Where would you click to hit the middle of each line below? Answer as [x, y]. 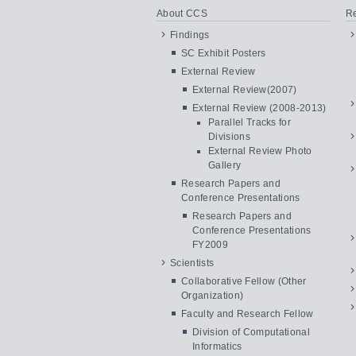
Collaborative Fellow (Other [244, 281]
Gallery [225, 165]
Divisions [229, 137]
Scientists [192, 263]
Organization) [213, 296]
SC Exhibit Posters [224, 53]
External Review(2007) [245, 90]
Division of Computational [252, 332]
